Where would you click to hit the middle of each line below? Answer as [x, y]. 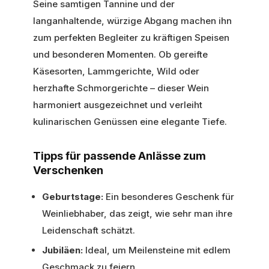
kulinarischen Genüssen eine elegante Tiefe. [130, 121]
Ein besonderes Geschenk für [169, 196]
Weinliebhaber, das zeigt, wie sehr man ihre [137, 213]
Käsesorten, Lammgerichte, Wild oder [116, 71]
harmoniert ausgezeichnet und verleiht [118, 104]
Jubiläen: [62, 250]
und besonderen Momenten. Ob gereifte [120, 54]
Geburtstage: [73, 196]
